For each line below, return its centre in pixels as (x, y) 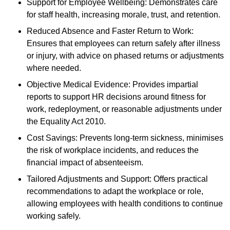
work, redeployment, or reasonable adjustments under (124, 109)
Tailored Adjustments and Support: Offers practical (117, 179)
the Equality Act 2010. (66, 122)
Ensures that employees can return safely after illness (123, 44)
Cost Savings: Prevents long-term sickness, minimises (125, 138)
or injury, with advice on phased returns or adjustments (125, 56)
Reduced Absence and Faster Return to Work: (110, 31)
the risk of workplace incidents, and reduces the (113, 150)
